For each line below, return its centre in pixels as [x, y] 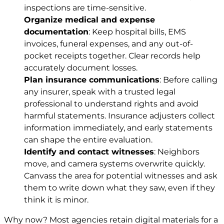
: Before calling [188, 79]
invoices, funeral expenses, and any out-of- [108, 43]
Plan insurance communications [92, 79]
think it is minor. [56, 199]
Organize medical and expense [89, 19]
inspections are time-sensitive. [85, 7]
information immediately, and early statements [118, 127]
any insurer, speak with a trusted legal [100, 91]
